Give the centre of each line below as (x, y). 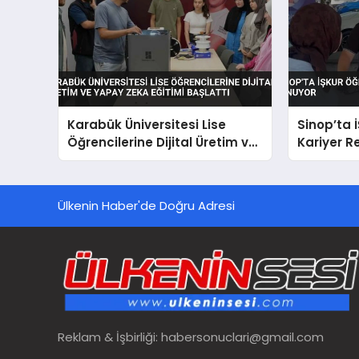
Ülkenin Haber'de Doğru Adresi (146, 205)
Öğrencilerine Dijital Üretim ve (162, 142)
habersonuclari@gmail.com (242, 337)
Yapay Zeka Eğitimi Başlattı (155, 159)
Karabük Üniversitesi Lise (147, 124)
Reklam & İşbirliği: (109, 337)
